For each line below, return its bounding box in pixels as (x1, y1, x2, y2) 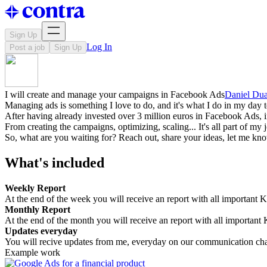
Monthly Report (5, 204, 70, 215)
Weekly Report (5, 182, 66, 193)
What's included (5, 154, 104, 170)
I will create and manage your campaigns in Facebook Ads (5, 89, 225, 100)
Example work (5, 247, 60, 257)
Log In (86, 42, 112, 52)
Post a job (10, 43, 45, 52)
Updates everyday (5, 225, 77, 236)
